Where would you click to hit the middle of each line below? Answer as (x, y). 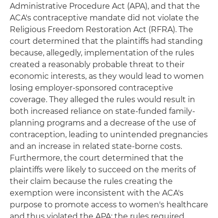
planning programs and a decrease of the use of (103, 123)
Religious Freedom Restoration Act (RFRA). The (101, 29)
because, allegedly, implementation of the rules (102, 53)
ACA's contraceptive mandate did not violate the (104, 18)
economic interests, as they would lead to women (107, 76)
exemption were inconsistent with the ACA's (97, 193)
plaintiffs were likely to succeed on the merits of (103, 170)
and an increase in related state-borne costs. (96, 146)
